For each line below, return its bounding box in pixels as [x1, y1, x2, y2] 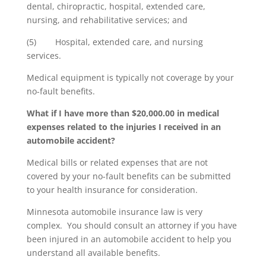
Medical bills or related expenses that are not [26, 157, 208, 168]
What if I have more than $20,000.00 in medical [26, 107, 219, 119]
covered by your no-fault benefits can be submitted [26, 170, 231, 182]
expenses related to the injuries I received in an [26, 121, 221, 132]
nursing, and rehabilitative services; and [26, 14, 188, 26]
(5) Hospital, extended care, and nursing [26, 36, 203, 47]
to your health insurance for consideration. [26, 184, 198, 195]
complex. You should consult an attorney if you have [26, 220, 237, 231]
